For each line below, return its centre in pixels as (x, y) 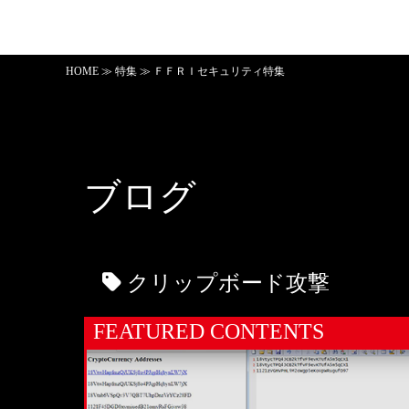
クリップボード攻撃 (225, 283)
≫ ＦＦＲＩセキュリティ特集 (211, 72)
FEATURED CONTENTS (209, 332)
